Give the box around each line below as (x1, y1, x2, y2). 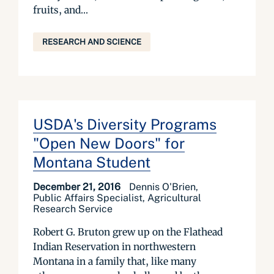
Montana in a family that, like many (33, 255, 196, 267)
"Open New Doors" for (33, 135, 185, 152)
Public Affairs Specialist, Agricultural (33, 192, 201, 204)
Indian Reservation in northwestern (33, 240, 196, 253)
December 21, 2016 (33, 181, 123, 193)
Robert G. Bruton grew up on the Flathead (33, 226, 223, 238)
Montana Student (33, 154, 150, 171)
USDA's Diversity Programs (33, 116, 217, 133)
